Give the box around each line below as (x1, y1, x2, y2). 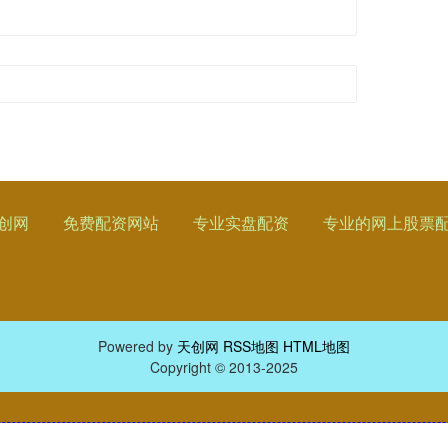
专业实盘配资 (193, 211, 289, 235)
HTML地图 (283, 336, 350, 357)
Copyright (150, 357, 215, 378)
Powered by (98, 336, 177, 357)
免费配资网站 (63, 211, 159, 235)
